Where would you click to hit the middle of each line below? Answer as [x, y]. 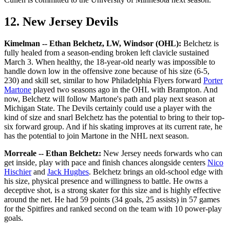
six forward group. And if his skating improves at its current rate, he [113, 127]
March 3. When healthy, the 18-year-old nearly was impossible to [110, 62]
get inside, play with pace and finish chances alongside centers [106, 163]
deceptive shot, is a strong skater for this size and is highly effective [112, 190]
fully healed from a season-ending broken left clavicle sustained [107, 53]
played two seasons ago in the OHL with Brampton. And [124, 90]
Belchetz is [200, 44]
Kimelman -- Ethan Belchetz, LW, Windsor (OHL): [93, 44]
